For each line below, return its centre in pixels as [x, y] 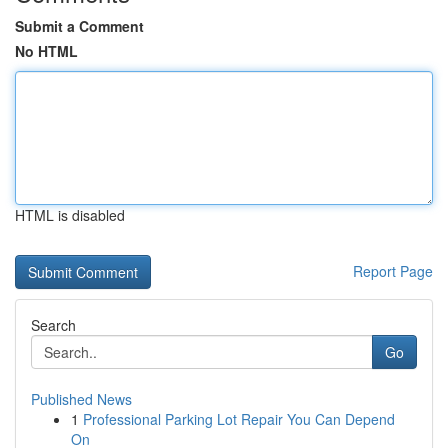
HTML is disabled [70, 215]
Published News [81, 399]
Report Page [393, 271]
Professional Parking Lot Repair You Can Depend [239, 419]
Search [53, 325]
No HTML [46, 51]
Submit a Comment [79, 26]
